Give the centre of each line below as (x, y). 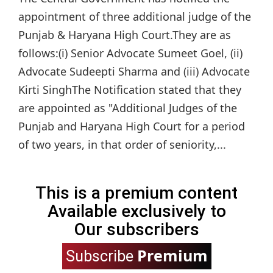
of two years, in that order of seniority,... (122, 145)
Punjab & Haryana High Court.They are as (125, 35)
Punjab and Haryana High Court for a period (132, 126)
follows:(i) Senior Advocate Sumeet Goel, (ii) (130, 53)
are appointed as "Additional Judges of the (128, 108)
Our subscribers (136, 230)
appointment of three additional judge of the (135, 17)
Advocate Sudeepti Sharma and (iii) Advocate (134, 72)
